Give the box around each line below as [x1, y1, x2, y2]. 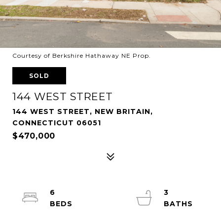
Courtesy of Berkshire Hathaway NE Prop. [12, 52, 151, 59]
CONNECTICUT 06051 [12, 118, 101, 127]
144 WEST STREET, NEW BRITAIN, [12, 107, 153, 116]
